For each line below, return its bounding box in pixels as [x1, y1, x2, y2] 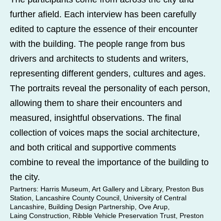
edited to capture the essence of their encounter [9, 24, 198, 34]
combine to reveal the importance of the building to [9, 157, 209, 167]
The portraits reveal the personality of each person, [9, 83, 210, 93]
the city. [9, 172, 40, 182]
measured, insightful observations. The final [9, 112, 181, 123]
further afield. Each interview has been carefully [9, 9, 196, 19]
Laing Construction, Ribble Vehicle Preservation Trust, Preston [9, 211, 204, 220]
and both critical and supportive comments [9, 142, 176, 152]
